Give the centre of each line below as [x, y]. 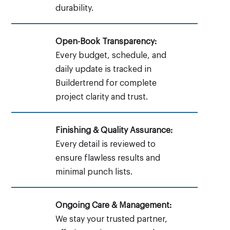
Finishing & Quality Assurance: [114, 130]
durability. [74, 8]
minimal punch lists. [94, 172]
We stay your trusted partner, [111, 219]
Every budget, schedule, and [111, 55]
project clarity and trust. [101, 97]
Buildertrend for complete [106, 83]
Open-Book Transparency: [106, 41]
